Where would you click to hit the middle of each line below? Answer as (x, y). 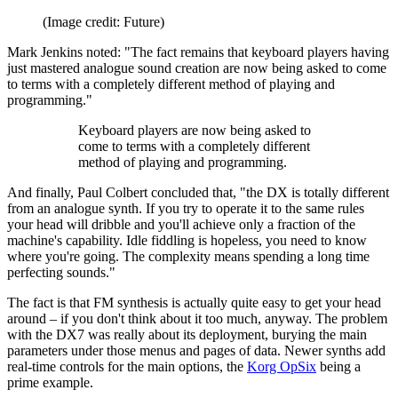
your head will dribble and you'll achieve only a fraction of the (181, 224)
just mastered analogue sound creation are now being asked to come (197, 68)
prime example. (50, 382)
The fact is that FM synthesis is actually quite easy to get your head (194, 302)
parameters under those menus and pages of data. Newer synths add (196, 350)
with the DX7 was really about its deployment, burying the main (187, 334)
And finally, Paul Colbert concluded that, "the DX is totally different (198, 192)
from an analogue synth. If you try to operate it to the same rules (186, 208)
